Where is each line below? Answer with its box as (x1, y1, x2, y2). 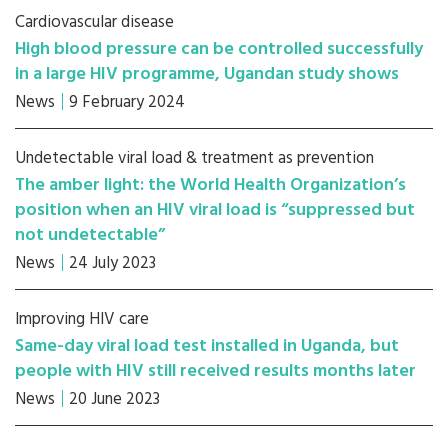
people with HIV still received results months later (15, 357, 416, 386)
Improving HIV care (15, 306, 149, 333)
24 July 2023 (69, 250, 156, 277)
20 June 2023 (69, 386, 160, 413)
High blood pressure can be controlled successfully (15, 35, 423, 64)
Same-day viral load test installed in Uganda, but (15, 332, 399, 361)
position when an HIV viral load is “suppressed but (15, 196, 415, 225)
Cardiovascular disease (15, 9, 174, 36)
